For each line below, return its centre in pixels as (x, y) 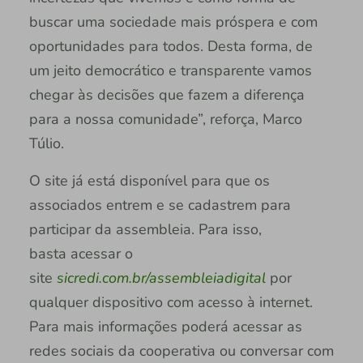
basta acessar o (81, 254)
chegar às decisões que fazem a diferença (167, 95)
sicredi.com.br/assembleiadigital (161, 278)
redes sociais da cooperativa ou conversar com (181, 351)
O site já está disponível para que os (149, 181)
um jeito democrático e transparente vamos (170, 71)
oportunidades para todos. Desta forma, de (171, 47)
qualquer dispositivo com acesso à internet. (171, 303)
